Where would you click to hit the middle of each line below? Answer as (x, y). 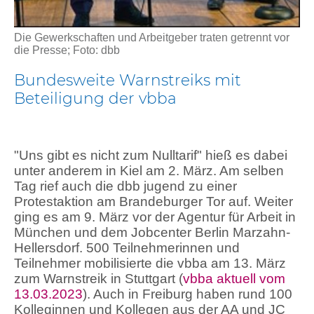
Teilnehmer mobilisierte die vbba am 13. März (150, 263)
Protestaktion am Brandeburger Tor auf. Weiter (153, 201)
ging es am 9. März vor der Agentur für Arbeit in (155, 217)
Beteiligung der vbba (95, 98)
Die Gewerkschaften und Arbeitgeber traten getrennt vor (152, 37)
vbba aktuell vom (234, 278)
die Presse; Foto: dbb (67, 50)
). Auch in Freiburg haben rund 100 (187, 294)
